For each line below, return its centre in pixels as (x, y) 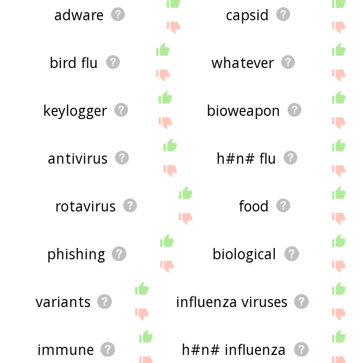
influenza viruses (232, 301)
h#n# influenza (234, 349)
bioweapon (244, 110)
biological (245, 253)
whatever (242, 62)
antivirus (77, 158)
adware (79, 14)
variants (64, 301)
